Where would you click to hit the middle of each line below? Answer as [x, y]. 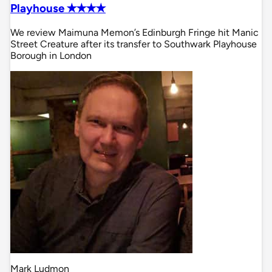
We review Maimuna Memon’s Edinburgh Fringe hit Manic [134, 33]
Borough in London [51, 56]
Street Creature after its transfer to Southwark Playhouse [134, 44]
